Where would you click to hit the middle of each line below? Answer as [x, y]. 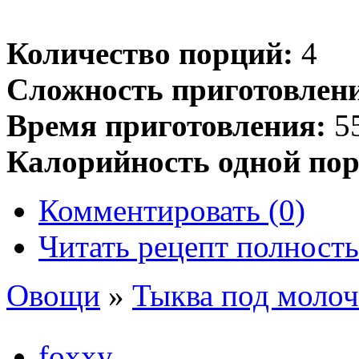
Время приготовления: [166, 125]
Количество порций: [150, 53]
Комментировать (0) [172, 210]
